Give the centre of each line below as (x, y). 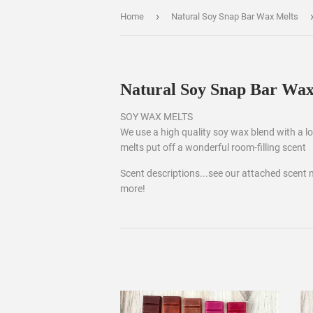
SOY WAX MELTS (156, 117)
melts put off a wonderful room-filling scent (213, 147)
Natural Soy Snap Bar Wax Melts (235, 16)
